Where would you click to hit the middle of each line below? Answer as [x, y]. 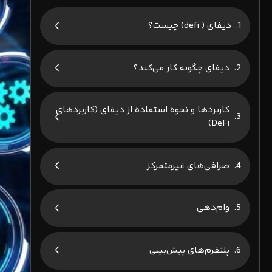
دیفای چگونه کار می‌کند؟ [182, 68]
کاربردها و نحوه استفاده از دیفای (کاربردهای [143, 110]
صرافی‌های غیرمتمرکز [188, 166]
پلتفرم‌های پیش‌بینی [189, 250]
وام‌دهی [213, 208]
